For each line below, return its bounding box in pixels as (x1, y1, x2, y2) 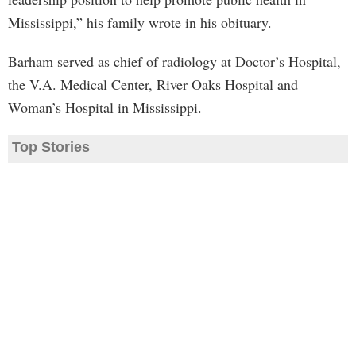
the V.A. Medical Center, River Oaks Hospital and (8, 75, 298, 94)
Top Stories (12, 139, 90, 155)
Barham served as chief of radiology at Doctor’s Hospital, (8, 52, 341, 71)
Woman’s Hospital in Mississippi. (8, 98, 202, 117)
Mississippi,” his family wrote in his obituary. (8, 13, 272, 32)
